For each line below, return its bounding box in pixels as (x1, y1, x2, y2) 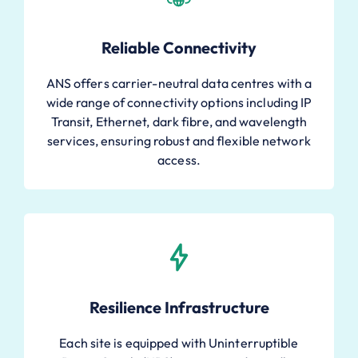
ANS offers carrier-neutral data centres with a (46, 74, 312, 91)
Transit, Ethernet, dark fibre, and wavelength (50, 113, 308, 129)
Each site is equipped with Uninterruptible (59, 334, 299, 351)
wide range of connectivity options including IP (46, 93, 312, 110)
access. (157, 151, 201, 168)
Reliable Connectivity (101, 37, 257, 58)
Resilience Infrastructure (89, 296, 269, 317)
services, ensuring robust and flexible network (47, 132, 311, 149)
